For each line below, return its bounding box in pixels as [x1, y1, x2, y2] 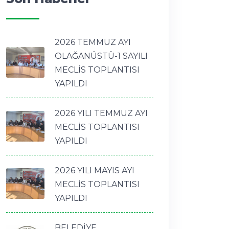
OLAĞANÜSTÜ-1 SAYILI [55, 51, 148, 61]
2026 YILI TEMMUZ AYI [55, 108, 148, 118]
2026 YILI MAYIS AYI [55, 165, 134, 175]
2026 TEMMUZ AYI [55, 37, 131, 47]
